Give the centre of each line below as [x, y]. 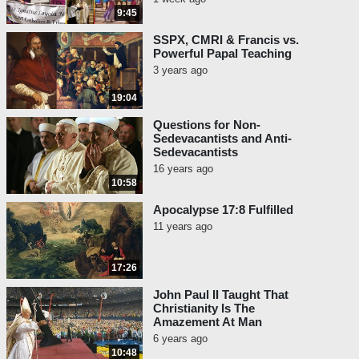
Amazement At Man [208, 322]
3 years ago [180, 71]
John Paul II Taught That [221, 295]
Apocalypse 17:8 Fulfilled [223, 210]
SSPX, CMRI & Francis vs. [226, 40]
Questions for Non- [207, 125]
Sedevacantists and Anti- [222, 139]
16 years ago [183, 169]
